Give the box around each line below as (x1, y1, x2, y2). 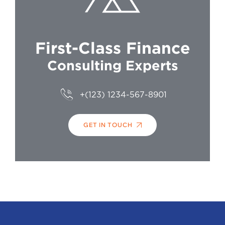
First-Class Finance (35, 39, 190, 57)
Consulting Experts (47, 58, 178, 73)
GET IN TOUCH (83, 121, 133, 129)
